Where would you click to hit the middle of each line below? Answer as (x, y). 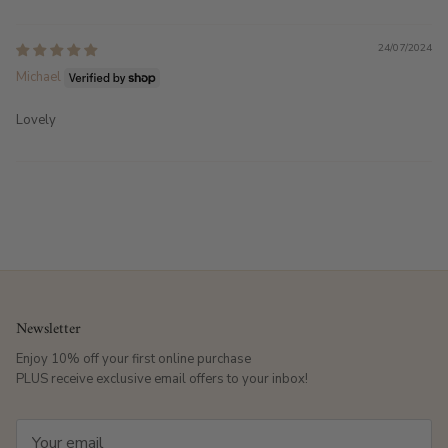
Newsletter (48, 329)
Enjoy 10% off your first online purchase (133, 358)
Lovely (36, 119)
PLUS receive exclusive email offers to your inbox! (162, 378)
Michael (38, 77)
